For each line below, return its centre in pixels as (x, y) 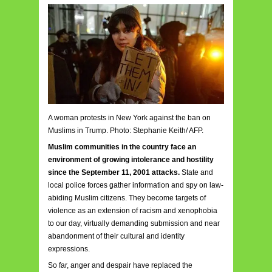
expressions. (69, 249)
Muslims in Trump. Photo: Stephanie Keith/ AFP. (126, 130)
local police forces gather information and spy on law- (136, 185)
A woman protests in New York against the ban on (129, 117)
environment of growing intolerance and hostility (131, 159)
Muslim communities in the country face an (122, 147)
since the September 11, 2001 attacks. (114, 172)
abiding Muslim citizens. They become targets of (127, 198)
